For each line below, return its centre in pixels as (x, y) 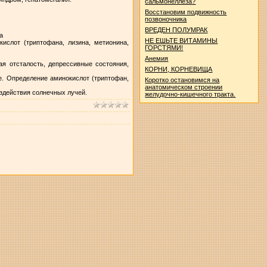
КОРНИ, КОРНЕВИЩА (179, 69)
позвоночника (166, 19)
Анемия (157, 58)
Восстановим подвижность (186, 12)
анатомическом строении (184, 87)
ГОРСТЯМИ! (164, 48)
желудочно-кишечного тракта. (190, 94)
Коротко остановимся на (182, 80)
